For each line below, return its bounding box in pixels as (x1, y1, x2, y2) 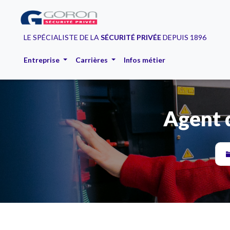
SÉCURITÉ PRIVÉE (101, 33, 161, 42)
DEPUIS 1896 (161, 33, 206, 42)
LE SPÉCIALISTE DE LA (24, 33, 101, 42)
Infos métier (123, 55, 165, 64)
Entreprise (24, 55, 61, 64)
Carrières (75, 55, 109, 64)
